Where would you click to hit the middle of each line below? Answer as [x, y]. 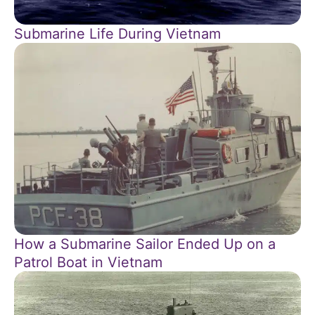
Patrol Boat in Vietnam [88, 263]
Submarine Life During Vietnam [117, 34]
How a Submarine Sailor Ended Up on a [145, 244]
